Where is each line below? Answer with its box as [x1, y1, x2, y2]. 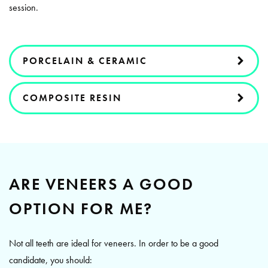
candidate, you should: [9, 253, 92, 266]
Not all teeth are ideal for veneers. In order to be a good [9, 236, 218, 249]
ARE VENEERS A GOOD [9, 173, 194, 194]
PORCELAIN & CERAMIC [23, 54, 147, 67]
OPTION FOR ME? [9, 197, 153, 219]
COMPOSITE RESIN [23, 91, 121, 104]
